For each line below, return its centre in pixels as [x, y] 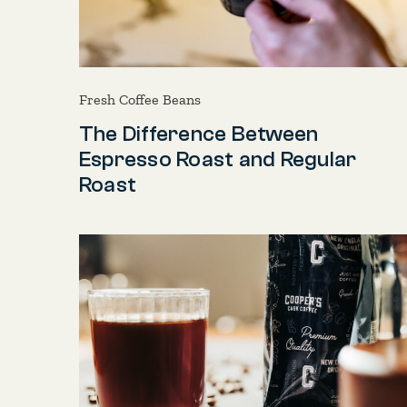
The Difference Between [199, 134]
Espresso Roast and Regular [218, 160]
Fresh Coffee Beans [140, 100]
